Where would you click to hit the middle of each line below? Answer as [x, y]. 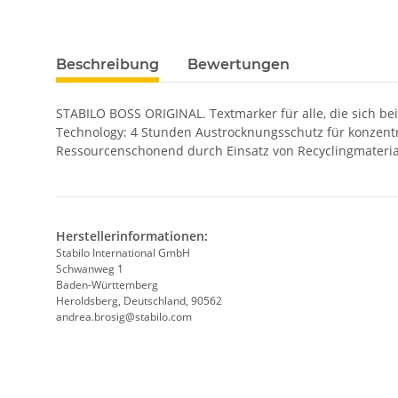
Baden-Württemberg [107, 285]
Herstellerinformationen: [132, 236]
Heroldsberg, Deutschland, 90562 [139, 301]
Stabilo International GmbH [123, 253]
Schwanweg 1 [91, 269]
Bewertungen [239, 65]
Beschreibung [107, 65]
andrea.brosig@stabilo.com [124, 317]
